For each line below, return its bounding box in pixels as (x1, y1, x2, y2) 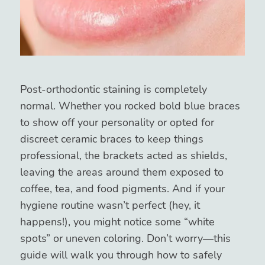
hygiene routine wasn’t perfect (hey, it (20, 198, 200, 212)
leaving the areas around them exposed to (20, 164, 224, 179)
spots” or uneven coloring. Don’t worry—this (20, 231, 231, 245)
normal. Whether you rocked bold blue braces (20, 98, 240, 113)
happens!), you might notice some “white (20, 214, 215, 229)
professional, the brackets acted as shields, (20, 148, 227, 163)
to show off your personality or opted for (20, 115, 214, 130)
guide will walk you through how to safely (20, 247, 222, 262)
